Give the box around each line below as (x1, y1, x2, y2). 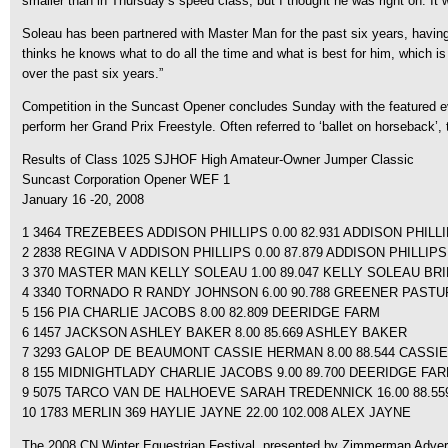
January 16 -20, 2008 (22, 192, 144, 207)
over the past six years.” (22, 66, 163, 81)
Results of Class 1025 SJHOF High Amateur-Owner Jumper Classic (22, 152, 414, 167)
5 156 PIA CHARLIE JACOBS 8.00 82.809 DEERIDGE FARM (22, 305, 380, 320)
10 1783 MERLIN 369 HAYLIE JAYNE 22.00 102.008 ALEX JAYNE (22, 405, 411, 420)
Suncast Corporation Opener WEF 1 (22, 172, 230, 187)
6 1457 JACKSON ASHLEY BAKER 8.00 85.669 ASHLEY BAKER (22, 325, 407, 340)
